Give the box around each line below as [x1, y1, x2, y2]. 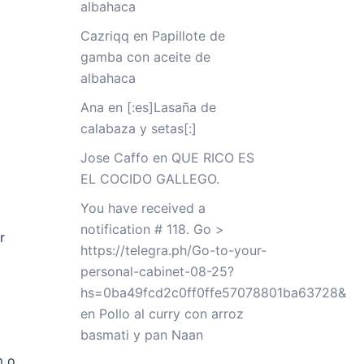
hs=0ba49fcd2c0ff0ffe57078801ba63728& [80, 284, 346, 301]
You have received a [80, 200, 206, 216]
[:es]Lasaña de [126, 99, 216, 115]
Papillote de [151, 28, 225, 44]
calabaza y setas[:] [80, 120, 197, 136]
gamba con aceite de [80, 49, 210, 65]
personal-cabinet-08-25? [80, 263, 234, 279]
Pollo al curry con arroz [98, 305, 244, 322]
